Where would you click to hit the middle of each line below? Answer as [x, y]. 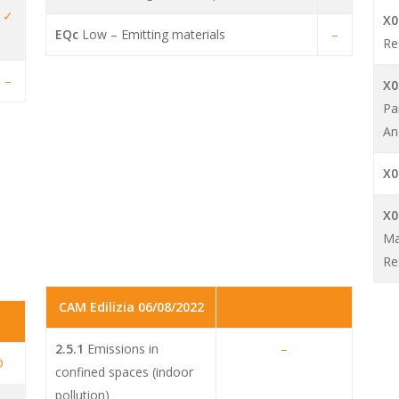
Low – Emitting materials [152, 35]
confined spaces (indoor [125, 372]
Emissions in [122, 349]
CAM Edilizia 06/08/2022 [131, 307]
